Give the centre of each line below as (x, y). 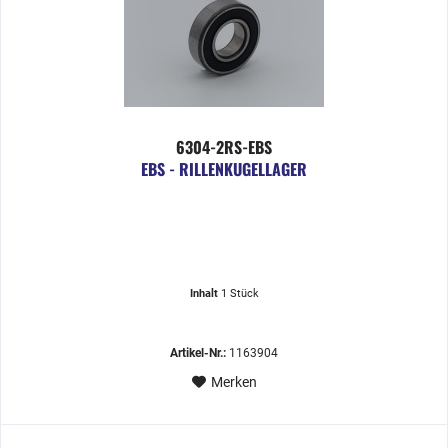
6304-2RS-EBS (224, 147)
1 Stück (239, 294)
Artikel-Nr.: (198, 353)
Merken (233, 382)
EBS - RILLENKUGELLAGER (224, 169)
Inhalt (205, 294)
